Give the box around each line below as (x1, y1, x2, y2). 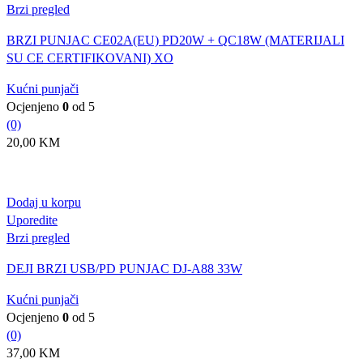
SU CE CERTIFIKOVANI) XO (6, 50, 173, 65)
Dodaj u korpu (6, 194, 81, 209)
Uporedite (6, 212, 58, 227)
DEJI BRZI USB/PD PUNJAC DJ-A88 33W (6, 261, 242, 275)
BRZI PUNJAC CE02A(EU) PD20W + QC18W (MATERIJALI (6, 32, 344, 47)
